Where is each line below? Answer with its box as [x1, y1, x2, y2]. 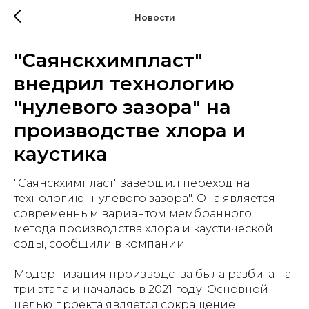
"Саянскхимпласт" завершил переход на [14, 177, 250, 190]
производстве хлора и [14, 119, 246, 142]
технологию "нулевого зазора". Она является [14, 192, 275, 205]
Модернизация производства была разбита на [14, 268, 291, 281]
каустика [14, 142, 108, 166]
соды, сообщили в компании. [14, 237, 187, 250]
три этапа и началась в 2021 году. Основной [14, 283, 268, 296]
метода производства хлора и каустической [14, 222, 273, 235]
